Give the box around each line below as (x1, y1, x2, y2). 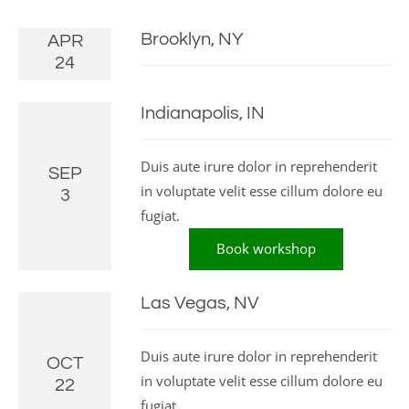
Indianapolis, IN (141, 104, 265, 123)
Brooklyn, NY (141, 30, 244, 49)
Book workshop (215, 239, 316, 258)
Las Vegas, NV (141, 294, 259, 313)
